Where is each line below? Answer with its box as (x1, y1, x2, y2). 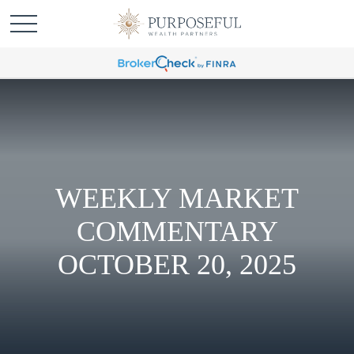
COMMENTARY (76, 216, 278, 247)
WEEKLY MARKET (55, 183, 299, 214)
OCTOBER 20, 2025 (58, 249, 296, 281)
